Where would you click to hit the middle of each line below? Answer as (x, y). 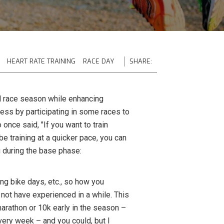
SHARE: (140, 61)
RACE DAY (98, 61)
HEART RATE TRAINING (41, 61)
